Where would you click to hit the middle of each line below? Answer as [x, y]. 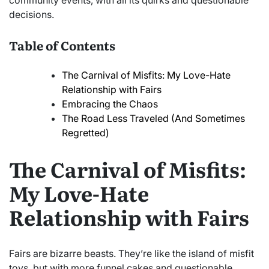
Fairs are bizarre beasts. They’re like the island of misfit [131, 253]
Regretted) [86, 133]
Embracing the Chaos [110, 104]
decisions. [32, 14]
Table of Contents [62, 45]
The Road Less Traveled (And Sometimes [153, 119]
